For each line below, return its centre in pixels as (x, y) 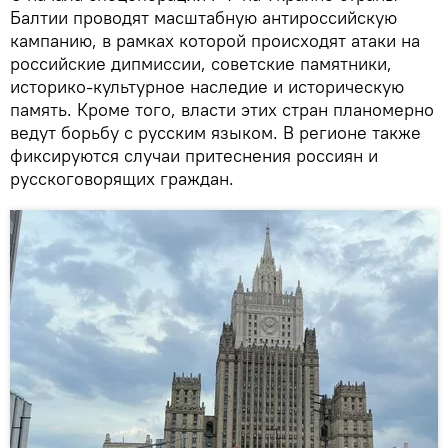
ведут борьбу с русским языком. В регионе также (215, 132)
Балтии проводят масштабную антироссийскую (203, 17)
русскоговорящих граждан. (122, 178)
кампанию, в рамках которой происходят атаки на (215, 40)
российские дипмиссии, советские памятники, (201, 63)
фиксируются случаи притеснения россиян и (194, 155)
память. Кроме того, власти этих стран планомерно (222, 109)
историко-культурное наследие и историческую (207, 86)
